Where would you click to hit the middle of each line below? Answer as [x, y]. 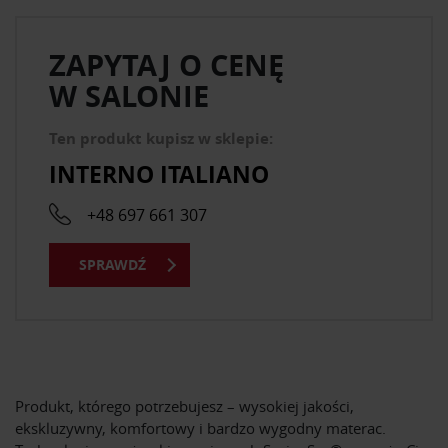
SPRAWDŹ [112, 265]
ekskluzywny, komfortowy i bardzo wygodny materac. [200, 428]
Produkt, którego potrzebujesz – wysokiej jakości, [184, 406]
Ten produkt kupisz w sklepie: [161, 139]
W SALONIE [129, 96]
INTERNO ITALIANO [159, 173]
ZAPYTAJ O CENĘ [166, 65]
